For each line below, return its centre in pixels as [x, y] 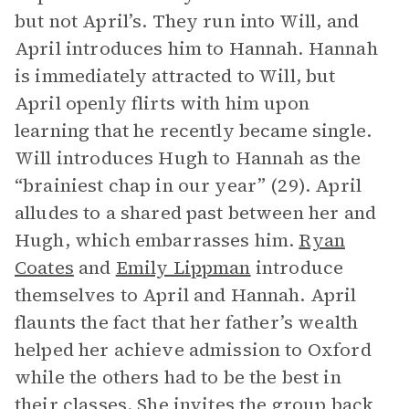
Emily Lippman [183, 267]
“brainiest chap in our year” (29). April [188, 185]
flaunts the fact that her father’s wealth [187, 322]
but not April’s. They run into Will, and [187, 21]
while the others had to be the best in [178, 377]
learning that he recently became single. [193, 131]
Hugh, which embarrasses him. [157, 240]
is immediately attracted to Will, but [175, 76]
